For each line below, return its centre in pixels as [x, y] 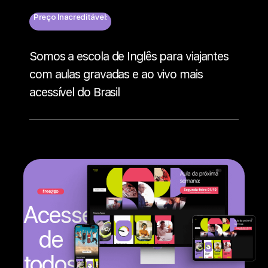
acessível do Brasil [75, 92]
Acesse [58, 215]
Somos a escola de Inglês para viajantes [129, 57]
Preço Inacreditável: [70, 17]
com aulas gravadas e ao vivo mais [116, 74]
